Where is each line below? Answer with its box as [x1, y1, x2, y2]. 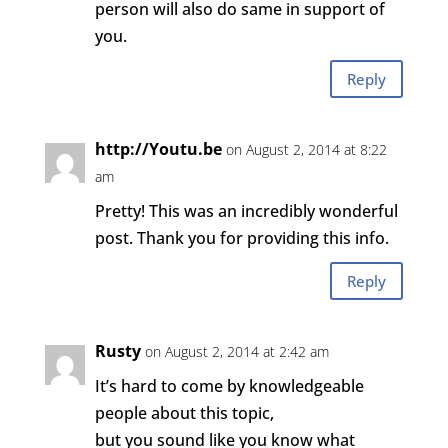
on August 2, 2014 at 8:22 [225, 140, 387, 159]
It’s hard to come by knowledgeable [94, 375, 364, 397]
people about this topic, [94, 402, 274, 424]
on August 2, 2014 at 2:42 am [144, 342, 329, 361]
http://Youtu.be [94, 138, 222, 160]
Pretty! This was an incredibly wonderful [94, 200, 398, 222]
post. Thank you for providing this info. [94, 227, 389, 249]
